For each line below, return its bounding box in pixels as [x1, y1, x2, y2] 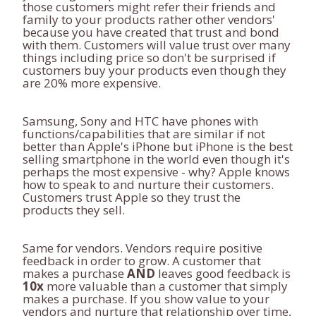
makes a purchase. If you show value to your [23, 291, 269, 307]
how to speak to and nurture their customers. [23, 176, 274, 193]
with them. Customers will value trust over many [23, 37, 291, 53]
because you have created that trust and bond [23, 24, 279, 40]
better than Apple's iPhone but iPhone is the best [23, 138, 293, 154]
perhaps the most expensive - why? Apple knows [23, 164, 290, 180]
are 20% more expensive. [23, 75, 161, 91]
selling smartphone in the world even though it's [23, 151, 290, 167]
